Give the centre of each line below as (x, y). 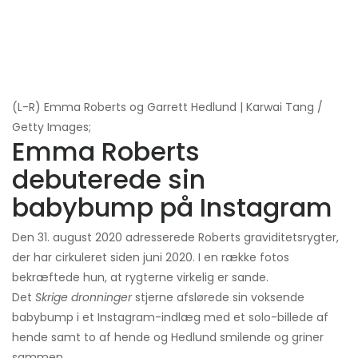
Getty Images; (52, 127)
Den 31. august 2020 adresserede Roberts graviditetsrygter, (175, 238)
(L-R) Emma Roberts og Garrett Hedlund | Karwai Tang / (167, 107)
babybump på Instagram (172, 208)
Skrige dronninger (85, 298)
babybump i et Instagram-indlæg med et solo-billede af (170, 318)
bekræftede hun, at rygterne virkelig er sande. (140, 278)
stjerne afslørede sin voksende (220, 298)
